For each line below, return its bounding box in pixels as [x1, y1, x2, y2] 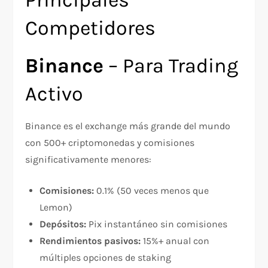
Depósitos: [39, 218, 87, 230]
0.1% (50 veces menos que [94, 185, 209, 197]
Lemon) [39, 202, 73, 214]
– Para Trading [103, 54, 239, 78]
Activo [25, 82, 84, 106]
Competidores [25, 16, 156, 41]
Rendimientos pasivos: [39, 235, 141, 247]
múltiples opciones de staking [39, 252, 172, 264]
